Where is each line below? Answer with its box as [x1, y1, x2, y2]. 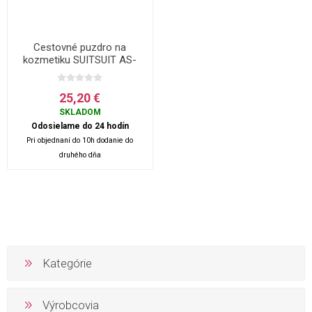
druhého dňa [58, 150, 101, 159]
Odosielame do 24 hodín [31, 120, 129, 131]
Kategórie [42, 256, 92, 270]
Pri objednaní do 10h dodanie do [26, 135, 134, 145]
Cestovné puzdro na [33, 40, 127, 54]
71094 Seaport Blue [35, 65, 125, 79]
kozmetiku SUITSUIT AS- [23, 53, 137, 66]
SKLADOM [58, 107, 101, 117]
